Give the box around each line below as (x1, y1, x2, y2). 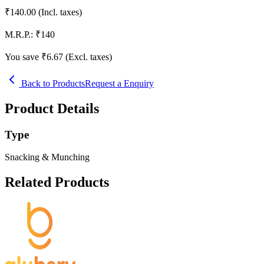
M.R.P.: (5, 29, 33, 39)
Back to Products (19, 78, 85, 88)
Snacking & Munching (5, 152, 90, 163)
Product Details (5, 100, 99, 116)
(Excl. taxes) (65, 51, 112, 62)
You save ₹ (5, 51, 47, 62)
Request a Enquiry (85, 78, 154, 88)
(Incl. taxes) (38, 6, 82, 17)
